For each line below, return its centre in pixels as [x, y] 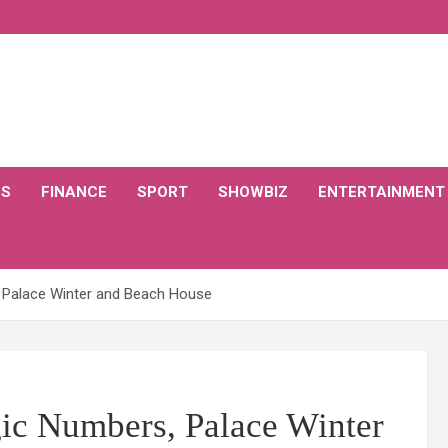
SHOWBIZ [253, 192]
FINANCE [74, 192]
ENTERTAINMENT [381, 192]
